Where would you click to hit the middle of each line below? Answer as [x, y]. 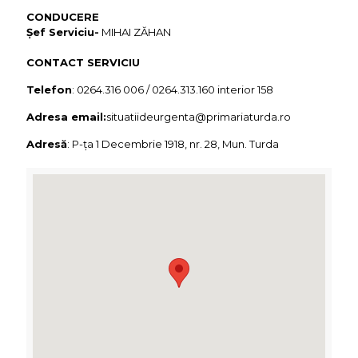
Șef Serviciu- [63, 32]
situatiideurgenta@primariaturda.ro [199, 117]
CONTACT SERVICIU [83, 63]
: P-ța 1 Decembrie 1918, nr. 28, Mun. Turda [173, 144]
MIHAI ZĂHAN [135, 32]
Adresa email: [66, 117]
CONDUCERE [63, 17]
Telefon [49, 90]
